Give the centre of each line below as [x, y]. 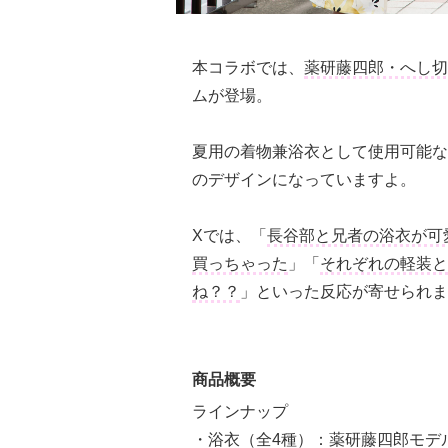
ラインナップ [240, 411]
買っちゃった [240, 263]
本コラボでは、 [248, 67]
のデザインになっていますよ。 [304, 179]
